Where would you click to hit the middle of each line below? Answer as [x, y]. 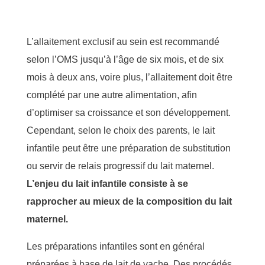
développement [196, 112]
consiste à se [159, 183]
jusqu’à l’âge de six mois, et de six [152, 59]
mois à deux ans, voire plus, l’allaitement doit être [130, 77]
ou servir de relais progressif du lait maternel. [120, 166]
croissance [112, 112]
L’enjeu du [51, 183]
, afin [187, 95]
